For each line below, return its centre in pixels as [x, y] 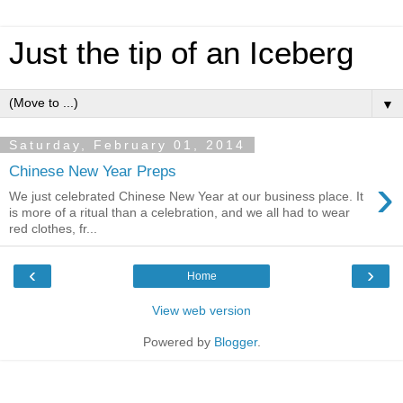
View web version [201, 311]
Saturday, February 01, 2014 [127, 145]
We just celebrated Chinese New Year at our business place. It [186, 197]
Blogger [235, 342]
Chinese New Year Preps [93, 170]
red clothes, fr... [53, 229]
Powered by [178, 342]
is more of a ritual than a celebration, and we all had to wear [179, 213]
